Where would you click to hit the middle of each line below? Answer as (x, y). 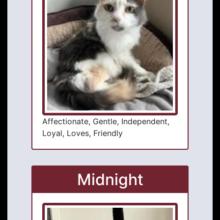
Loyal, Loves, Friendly (82, 133)
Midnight (110, 180)
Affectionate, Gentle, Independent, (106, 122)
